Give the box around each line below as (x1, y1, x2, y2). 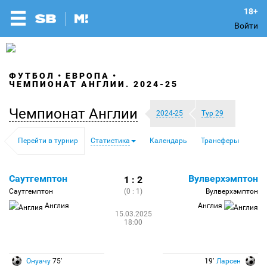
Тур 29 (201, 109, 223, 117)
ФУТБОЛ (9, 71, 55, 80)
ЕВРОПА (66, 71, 110, 80)
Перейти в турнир (18, 136, 78, 145)
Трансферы (201, 136, 239, 145)
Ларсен (216, 257, 241, 265)
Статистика (91, 136, 130, 145)
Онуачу (26, 257, 51, 265)
